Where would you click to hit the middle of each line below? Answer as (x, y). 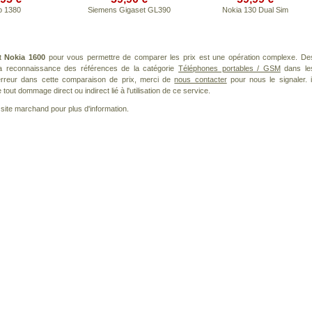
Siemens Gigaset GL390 (129, 10)
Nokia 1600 (25, 57)
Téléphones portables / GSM (229, 68)
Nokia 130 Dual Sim (255, 10)
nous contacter (201, 79)
